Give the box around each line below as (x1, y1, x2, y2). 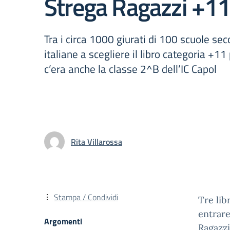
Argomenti (44, 215, 82, 227)
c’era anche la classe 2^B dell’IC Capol (44, 61, 217, 77)
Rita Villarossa (71, 135, 122, 148)
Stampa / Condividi (54, 191, 118, 203)
